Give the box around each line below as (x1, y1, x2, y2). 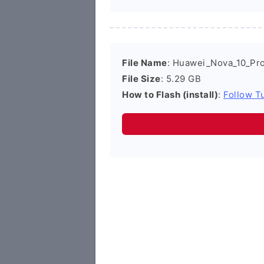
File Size (122, 73, 161, 84)
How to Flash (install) (122, 89, 218, 100)
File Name (122, 57, 167, 68)
